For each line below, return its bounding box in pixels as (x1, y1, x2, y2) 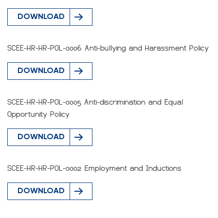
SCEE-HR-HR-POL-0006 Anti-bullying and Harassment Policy (7, 44, 209, 53)
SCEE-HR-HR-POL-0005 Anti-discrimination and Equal (7, 98, 183, 107)
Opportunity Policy (7, 110, 70, 119)
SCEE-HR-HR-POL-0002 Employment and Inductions (7, 164, 182, 173)
